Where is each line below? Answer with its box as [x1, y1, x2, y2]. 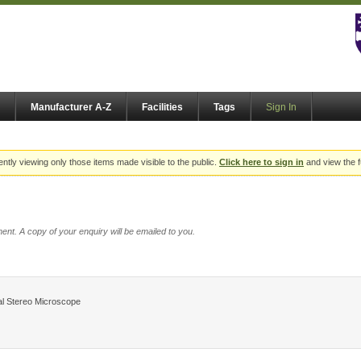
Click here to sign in [219, 157, 304, 168]
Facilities [142, 102, 183, 114]
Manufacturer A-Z [31, 102, 111, 114]
